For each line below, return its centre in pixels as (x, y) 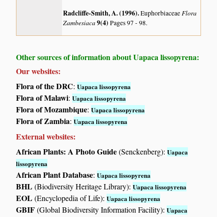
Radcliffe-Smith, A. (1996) (101, 13)
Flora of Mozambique (52, 109)
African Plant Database (55, 175)
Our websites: (39, 71)
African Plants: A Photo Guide (67, 152)
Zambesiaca (80, 23)
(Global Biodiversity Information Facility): (101, 210)
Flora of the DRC (45, 86)
